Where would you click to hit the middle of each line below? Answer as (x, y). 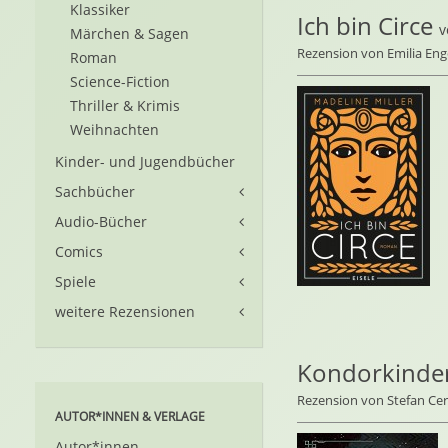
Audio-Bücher (101, 221)
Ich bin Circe (364, 25)
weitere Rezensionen (125, 311)
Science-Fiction (120, 81)
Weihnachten (114, 129)
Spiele (75, 281)
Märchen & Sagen (129, 33)
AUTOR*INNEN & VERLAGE (130, 416)
